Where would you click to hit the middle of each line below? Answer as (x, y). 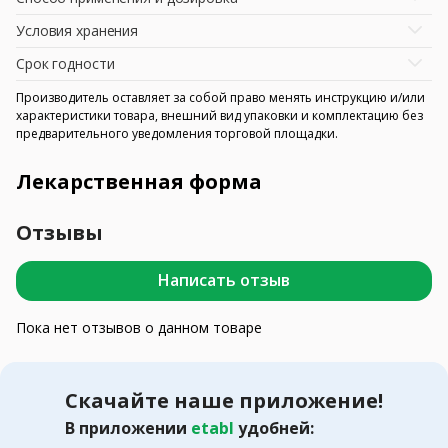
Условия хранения (77, 30)
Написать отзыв (224, 280)
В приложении (128, 427)
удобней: (276, 427)
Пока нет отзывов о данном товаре (139, 327)
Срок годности (65, 63)
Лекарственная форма (139, 181)
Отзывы (60, 232)
